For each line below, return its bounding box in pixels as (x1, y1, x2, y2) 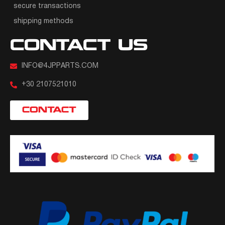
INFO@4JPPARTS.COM (21, 63, 98, 70)
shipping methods (14, 18, 73, 25)
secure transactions (14, 3, 81, 10)
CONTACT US (10, 39, 148, 53)
